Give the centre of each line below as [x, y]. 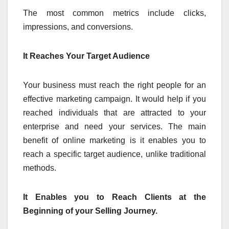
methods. [41, 168]
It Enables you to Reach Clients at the [114, 197]
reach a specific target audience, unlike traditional [114, 154]
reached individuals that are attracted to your [114, 112]
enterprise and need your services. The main [114, 126]
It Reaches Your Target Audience [87, 56]
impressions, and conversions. [79, 27]
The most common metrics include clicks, [114, 13]
